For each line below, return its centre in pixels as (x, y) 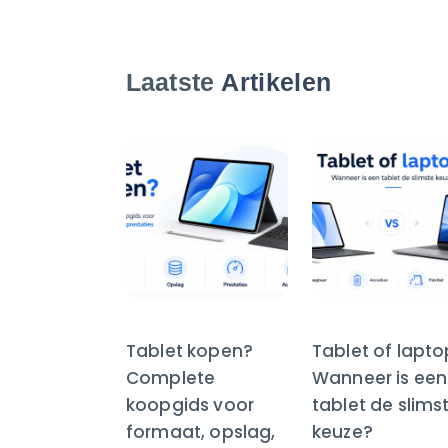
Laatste (174, 82)
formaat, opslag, (201, 432)
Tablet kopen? (190, 351)
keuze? (342, 432)
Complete (171, 378)
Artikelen (276, 82)
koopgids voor (190, 405)
